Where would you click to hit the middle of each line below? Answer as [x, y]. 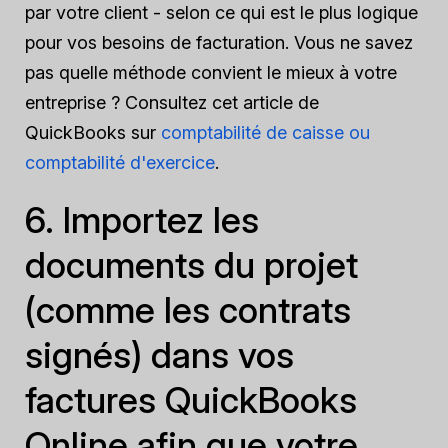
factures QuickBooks [191, 400]
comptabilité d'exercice [120, 162]
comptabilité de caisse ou [265, 132]
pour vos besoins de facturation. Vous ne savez [219, 42]
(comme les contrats [188, 310]
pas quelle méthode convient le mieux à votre [211, 72]
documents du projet [191, 265]
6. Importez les [142, 220]
